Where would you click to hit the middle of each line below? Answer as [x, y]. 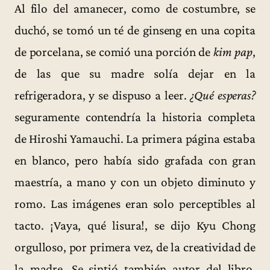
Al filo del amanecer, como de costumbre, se [135, 9]
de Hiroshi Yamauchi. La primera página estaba [135, 139]
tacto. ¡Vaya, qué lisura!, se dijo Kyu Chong [135, 226]
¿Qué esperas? [223, 96]
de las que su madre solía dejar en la [135, 74]
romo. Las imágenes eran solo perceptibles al [135, 204]
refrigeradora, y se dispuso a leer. [102, 96]
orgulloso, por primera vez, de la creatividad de [135, 247]
